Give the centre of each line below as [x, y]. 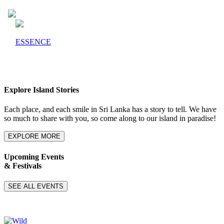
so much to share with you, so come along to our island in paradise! [110, 118]
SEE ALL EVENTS [36, 186]
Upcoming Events [34, 156]
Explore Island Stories [41, 90]
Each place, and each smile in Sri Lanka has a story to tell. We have [110, 109]
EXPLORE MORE [34, 136]
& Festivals [23, 165]
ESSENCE [33, 41]
